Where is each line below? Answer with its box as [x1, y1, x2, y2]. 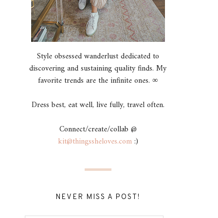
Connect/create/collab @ [59, 123, 137, 136]
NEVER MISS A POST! [55, 193, 140, 202]
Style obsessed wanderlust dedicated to [36, 50, 159, 63]
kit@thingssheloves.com [57, 135, 132, 148]
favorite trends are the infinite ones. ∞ [38, 74, 158, 88]
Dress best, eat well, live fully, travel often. [31, 98, 164, 112]
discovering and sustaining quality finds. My [29, 62, 166, 75]
